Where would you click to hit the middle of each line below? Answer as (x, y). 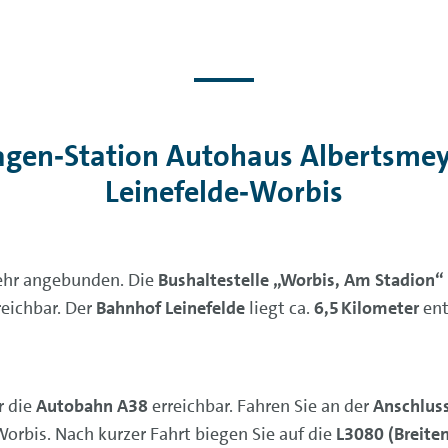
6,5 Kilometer (366, 308)
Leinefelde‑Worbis (224, 192)
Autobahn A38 (91, 406)
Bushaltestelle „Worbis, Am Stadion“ (300, 280)
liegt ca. (279, 308)
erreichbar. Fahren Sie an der (260, 406)
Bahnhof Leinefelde (170, 308)
